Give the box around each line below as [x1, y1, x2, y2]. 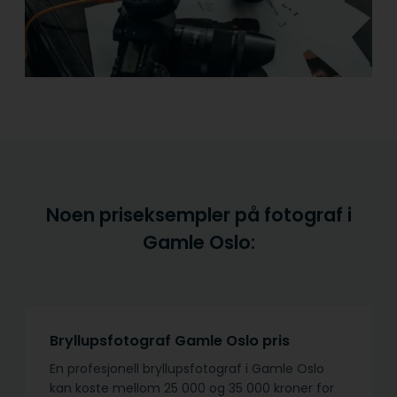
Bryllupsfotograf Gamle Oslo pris [50, 331, 290, 352]
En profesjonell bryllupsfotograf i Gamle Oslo [50, 360, 324, 378]
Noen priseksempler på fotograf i [45, 202, 352, 229]
